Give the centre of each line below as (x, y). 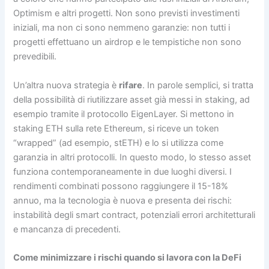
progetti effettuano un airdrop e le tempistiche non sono (128, 42)
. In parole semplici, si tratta (198, 85)
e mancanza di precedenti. (67, 229)
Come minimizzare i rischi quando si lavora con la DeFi (128, 257)
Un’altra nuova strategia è (66, 85)
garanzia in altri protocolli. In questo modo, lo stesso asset (132, 157)
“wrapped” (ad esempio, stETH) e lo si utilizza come (119, 143)
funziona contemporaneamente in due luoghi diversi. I (123, 171)
